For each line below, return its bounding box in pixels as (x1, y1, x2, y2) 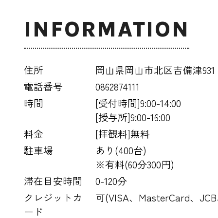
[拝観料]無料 (95, 127, 150, 141)
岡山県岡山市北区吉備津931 (95, 63, 216, 77)
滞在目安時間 (24, 174, 83, 188)
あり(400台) (95, 143, 147, 158)
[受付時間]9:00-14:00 (95, 96, 182, 110)
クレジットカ (24, 190, 83, 205)
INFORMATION (24, 17, 190, 42)
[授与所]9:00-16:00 (95, 110, 171, 125)
